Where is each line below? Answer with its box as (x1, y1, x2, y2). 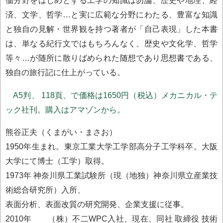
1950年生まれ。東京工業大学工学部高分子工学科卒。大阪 (5, 141, 218, 151)
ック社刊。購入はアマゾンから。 (5, 105, 125, 114)
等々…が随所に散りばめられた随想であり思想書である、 (5, 53, 218, 63)
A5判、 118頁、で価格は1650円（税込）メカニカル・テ (13, 90, 218, 100)
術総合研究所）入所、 (5, 185, 85, 194)
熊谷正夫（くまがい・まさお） (5, 127, 117, 136)
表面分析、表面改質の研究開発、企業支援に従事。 (5, 199, 189, 209)
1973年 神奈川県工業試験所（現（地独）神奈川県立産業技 (5, 170, 218, 180)
